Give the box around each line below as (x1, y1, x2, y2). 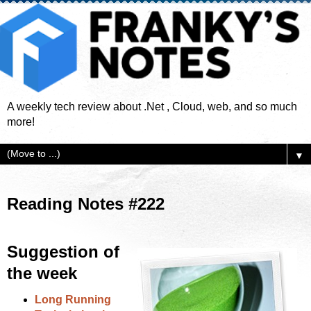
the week (7, 263, 77, 283)
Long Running (34, 293, 111, 305)
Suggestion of (7, 242, 119, 261)
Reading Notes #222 (7, 194, 165, 213)
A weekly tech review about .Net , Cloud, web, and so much (7, 100, 297, 112)
